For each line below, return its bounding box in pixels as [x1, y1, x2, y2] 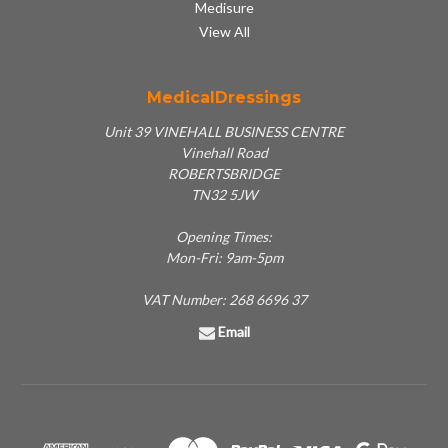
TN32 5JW [191, 186, 257, 204]
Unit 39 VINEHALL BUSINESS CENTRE [104, 123, 344, 141]
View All [198, 23, 250, 41]
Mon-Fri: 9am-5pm [165, 249, 283, 267]
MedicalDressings [147, 87, 301, 107]
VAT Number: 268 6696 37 [141, 291, 307, 309]
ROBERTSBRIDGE [168, 165, 280, 183]
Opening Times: [176, 228, 272, 246]
